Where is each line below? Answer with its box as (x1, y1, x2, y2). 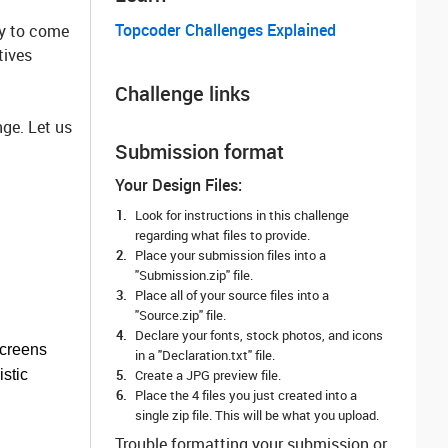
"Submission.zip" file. (135, 266, 253, 284)
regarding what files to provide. (135, 226, 310, 244)
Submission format (115, 138, 284, 165)
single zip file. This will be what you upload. (135, 406, 379, 424)
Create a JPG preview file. (135, 366, 281, 384)
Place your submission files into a (135, 246, 326, 264)
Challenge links (115, 80, 250, 107)
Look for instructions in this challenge (135, 206, 349, 224)
